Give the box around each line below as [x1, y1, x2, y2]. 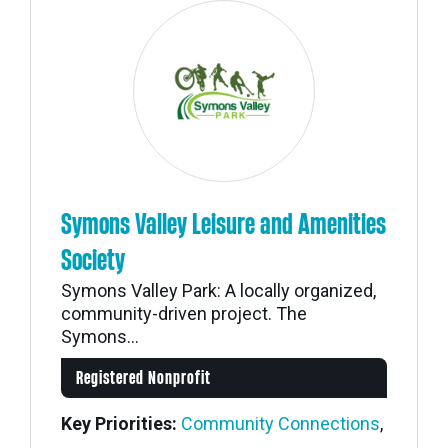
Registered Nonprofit [76, 369, 211, 388]
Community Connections [181, 413, 380, 434]
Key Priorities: [61, 413, 177, 434]
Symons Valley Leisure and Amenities [61, 210, 386, 240]
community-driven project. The [61, 303, 307, 324]
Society [61, 246, 125, 276]
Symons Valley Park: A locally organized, [61, 280, 376, 301]
